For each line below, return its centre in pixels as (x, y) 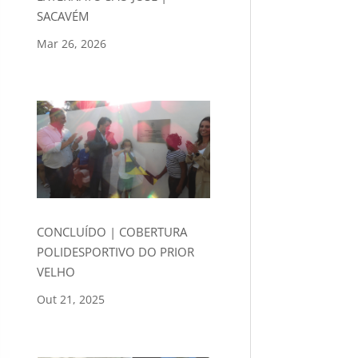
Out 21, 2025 (70, 299)
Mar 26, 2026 (71, 43)
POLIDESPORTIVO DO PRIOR (115, 251)
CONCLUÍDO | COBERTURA (111, 231)
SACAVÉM (62, 16)
